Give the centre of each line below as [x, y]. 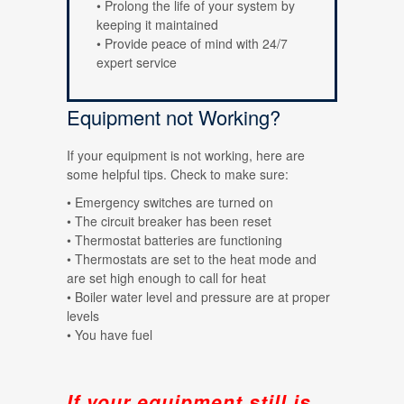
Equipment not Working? [174, 117]
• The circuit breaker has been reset [169, 221]
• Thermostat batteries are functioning [174, 240]
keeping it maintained [157, 24]
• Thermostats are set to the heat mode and [192, 259]
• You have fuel [110, 335]
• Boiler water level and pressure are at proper [198, 297]
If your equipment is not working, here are [186, 155]
